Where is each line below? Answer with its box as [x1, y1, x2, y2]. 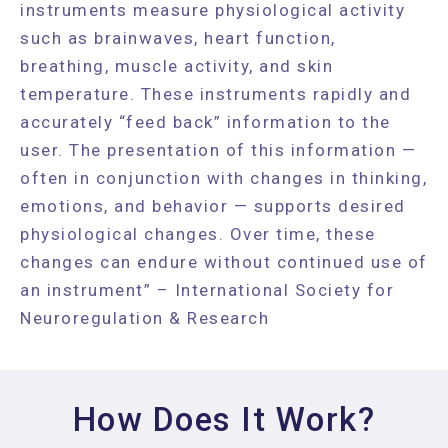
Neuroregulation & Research [20, 307, 269, 328]
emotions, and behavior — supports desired [20, 195, 406, 216]
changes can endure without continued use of [20, 251, 428, 272]
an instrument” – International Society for [20, 279, 394, 300]
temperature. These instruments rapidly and [20, 83, 411, 104]
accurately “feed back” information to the [20, 111, 391, 132]
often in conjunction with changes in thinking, [20, 167, 427, 188]
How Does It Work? [72, 399, 376, 439]
